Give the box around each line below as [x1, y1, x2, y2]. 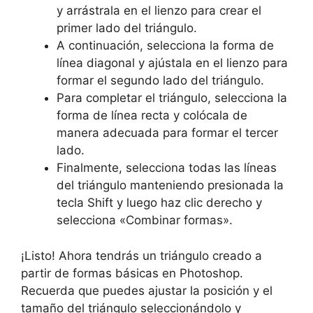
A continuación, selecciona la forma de [57, 38, 274, 52]
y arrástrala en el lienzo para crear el [57, 3, 261, 17]
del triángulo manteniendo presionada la [57, 178, 284, 192]
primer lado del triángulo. [57, 21, 197, 35]
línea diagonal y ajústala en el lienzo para [57, 56, 288, 70]
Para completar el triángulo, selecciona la [57, 91, 287, 105]
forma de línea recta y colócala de [57, 108, 247, 122]
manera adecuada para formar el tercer [57, 126, 278, 140]
